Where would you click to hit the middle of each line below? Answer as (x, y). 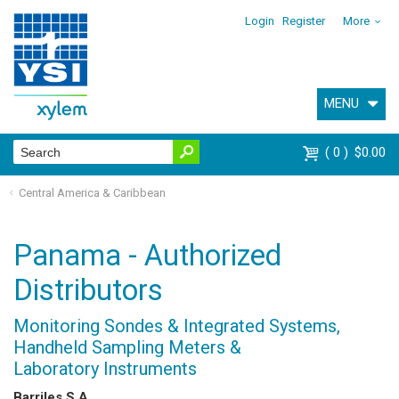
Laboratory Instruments (105, 368)
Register (304, 21)
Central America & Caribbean (92, 192)
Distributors (88, 290)
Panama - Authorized (147, 255)
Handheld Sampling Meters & (127, 347)
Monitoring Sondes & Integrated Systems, (177, 326)
